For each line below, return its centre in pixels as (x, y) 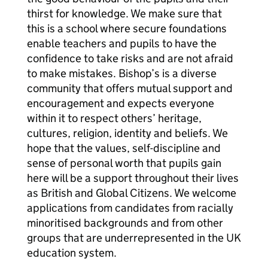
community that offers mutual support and (130, 88)
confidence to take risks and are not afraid (130, 58)
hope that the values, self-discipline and (124, 148)
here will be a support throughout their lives (133, 178)
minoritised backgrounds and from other (125, 223)
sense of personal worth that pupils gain (124, 163)
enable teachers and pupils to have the (122, 43)
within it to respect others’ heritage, (114, 118)
